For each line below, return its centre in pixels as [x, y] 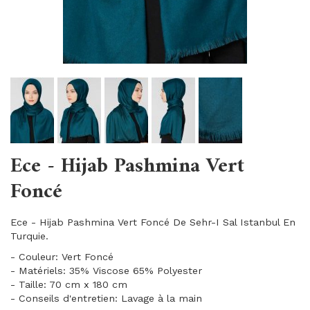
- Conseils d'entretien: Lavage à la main [106, 298]
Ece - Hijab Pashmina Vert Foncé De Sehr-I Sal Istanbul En [153, 222]
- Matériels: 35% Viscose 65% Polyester [106, 271]
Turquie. [29, 236]
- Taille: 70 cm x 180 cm [69, 284]
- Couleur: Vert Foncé [62, 257]
